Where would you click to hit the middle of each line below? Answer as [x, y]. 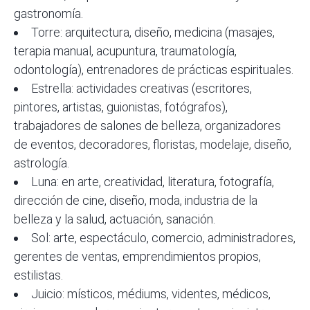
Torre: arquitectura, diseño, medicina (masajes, [153, 33]
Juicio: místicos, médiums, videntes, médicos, [151, 294]
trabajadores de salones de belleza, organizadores [147, 126]
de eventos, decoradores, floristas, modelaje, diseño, [153, 145]
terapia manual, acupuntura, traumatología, [125, 51]
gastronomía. [48, 14]
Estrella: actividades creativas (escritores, [142, 89]
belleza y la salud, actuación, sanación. [115, 219]
